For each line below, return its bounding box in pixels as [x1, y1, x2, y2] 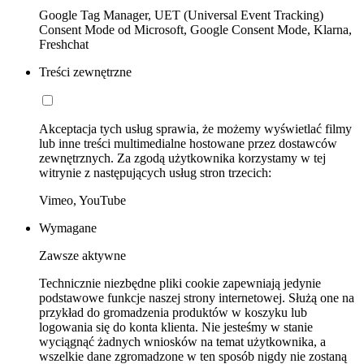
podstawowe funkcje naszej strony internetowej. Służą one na [39, 291, 354, 305]
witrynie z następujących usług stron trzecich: [39, 166, 271, 180]
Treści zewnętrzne [39, 65, 132, 80]
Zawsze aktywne [39, 249, 126, 263]
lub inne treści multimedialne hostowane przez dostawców [39, 136, 337, 151]
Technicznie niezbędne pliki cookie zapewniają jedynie [39, 276, 321, 291]
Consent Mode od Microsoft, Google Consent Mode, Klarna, [39, 23, 352, 37]
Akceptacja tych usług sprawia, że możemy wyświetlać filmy [39, 122, 352, 136]
